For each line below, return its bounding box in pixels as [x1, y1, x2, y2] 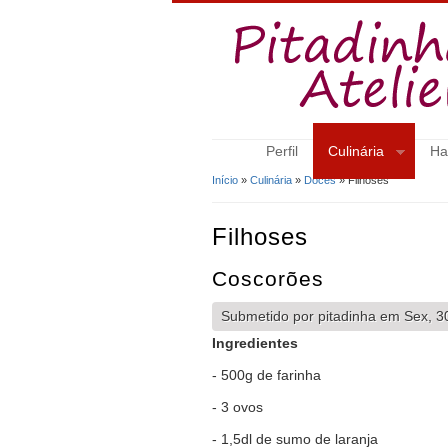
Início [212, 174, 238, 186]
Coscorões [212, 266, 324, 290]
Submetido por [221, 307, 318, 324]
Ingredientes [212, 334, 298, 351]
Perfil [265, 143, 298, 159]
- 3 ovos [212, 398, 263, 415]
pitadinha [318, 307, 376, 324]
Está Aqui [212, 186, 312, 209]
